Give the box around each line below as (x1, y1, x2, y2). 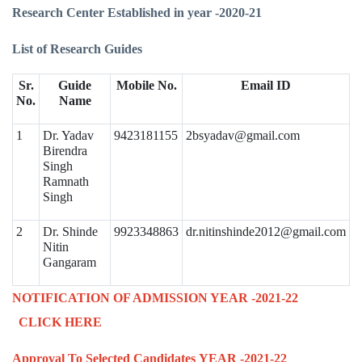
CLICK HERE (19, 315, 102, 330)
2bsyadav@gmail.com (186, 128, 300, 143)
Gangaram (43, 255, 96, 270)
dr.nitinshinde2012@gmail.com (186, 225, 346, 239)
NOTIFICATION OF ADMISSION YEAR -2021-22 (12, 291, 347, 305)
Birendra (43, 144, 87, 158)
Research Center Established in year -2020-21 (12, 6, 262, 20)
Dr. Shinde (43, 225, 98, 239)
